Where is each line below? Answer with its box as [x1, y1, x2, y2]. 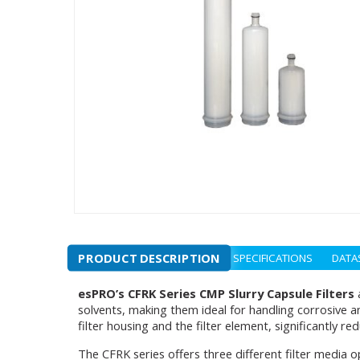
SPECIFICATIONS [233, 251, 313, 265]
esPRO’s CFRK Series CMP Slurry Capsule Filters [78, 285, 354, 301]
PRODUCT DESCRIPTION [78, 250, 221, 266]
